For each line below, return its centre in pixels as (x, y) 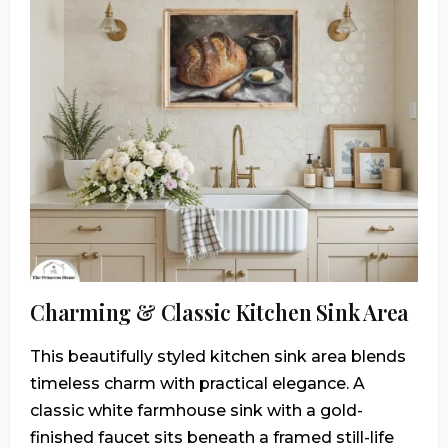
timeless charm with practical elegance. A (197, 384)
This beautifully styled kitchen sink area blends (218, 357)
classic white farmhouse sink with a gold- (196, 411)
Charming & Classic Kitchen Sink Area (220, 312)
